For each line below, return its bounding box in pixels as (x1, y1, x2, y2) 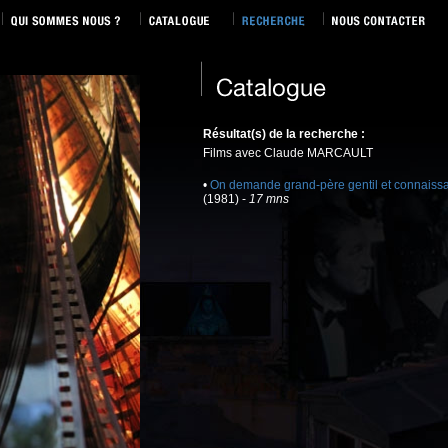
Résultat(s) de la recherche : (203, 127, 365, 141)
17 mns (249, 192, 289, 206)
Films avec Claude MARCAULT (203, 146, 373, 160)
